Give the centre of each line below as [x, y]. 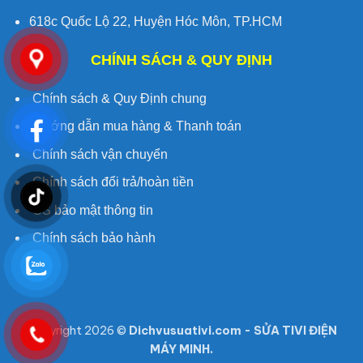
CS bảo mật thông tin [91, 210]
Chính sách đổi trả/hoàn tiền [111, 182]
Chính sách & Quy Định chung [117, 98]
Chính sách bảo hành [92, 238]
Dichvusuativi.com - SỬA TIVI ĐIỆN [233, 331]
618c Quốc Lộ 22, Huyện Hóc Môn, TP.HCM [155, 21]
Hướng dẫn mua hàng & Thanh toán [135, 126]
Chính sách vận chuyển [98, 154]
